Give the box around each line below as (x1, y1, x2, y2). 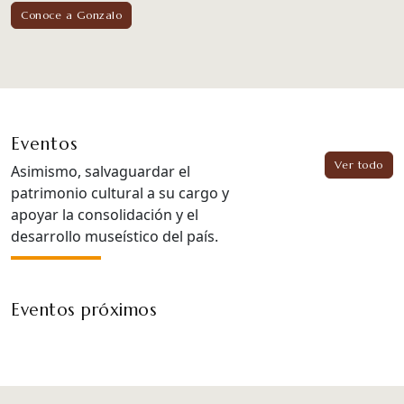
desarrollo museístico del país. (11, 225, 218, 246)
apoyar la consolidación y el (11, 204, 198, 225)
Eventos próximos (11, 298, 157, 320)
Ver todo (334, 157, 383, 171)
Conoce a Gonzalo (21, 7, 122, 22)
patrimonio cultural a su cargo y (11, 182, 229, 203)
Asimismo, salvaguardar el (11, 161, 190, 181)
